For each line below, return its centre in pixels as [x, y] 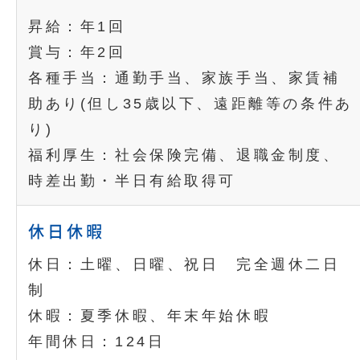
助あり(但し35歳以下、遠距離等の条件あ [190, 104]
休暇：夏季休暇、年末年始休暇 [150, 316]
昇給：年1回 [77, 27]
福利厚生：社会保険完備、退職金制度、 [184, 155]
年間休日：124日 [97, 342]
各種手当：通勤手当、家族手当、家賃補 [184, 78]
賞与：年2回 [77, 52]
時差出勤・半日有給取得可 [133, 181]
